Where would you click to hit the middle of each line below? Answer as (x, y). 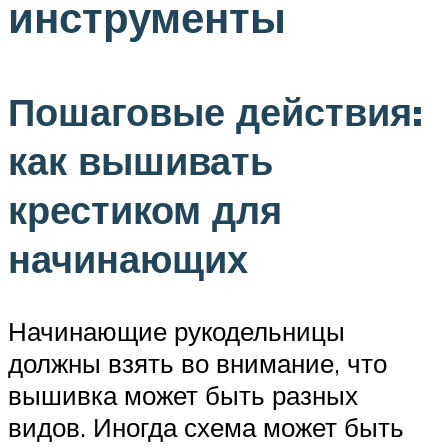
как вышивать (140, 161)
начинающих (128, 259)
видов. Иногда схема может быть (206, 427)
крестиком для (145, 210)
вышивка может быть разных (183, 395)
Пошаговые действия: (215, 112)
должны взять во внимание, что (197, 363)
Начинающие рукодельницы (176, 331)
